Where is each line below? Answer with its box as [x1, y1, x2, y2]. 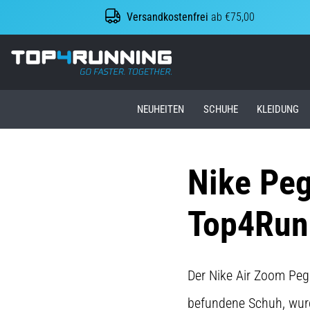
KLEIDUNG [257, 102, 300, 116]
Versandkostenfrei [127, 10, 209, 24]
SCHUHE [203, 102, 238, 116]
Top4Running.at [171, 50, 241, 64]
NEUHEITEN [137, 102, 185, 116]
